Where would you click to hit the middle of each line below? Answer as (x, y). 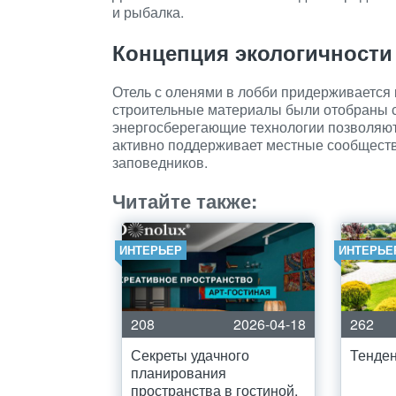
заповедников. (160, 162)
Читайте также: (185, 201)
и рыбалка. (148, 12)
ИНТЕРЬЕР (151, 250)
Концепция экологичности (252, 52)
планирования (179, 373)
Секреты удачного (190, 355)
